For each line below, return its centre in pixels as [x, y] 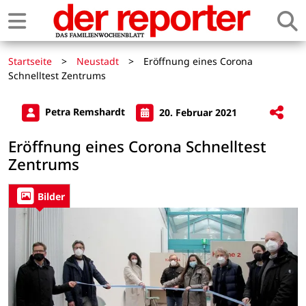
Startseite [30, 61]
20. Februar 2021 [197, 112]
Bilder [51, 196]
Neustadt [98, 61]
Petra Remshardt [85, 112]
